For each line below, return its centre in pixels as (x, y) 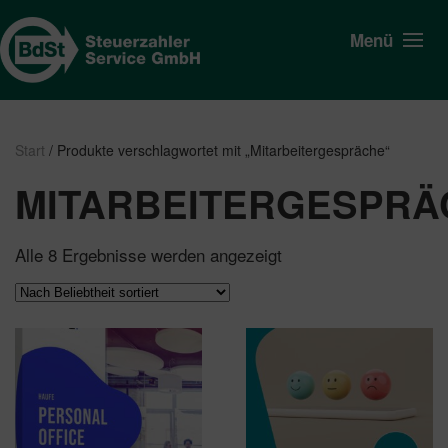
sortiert (308, 287)
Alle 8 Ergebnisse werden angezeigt (148, 254)
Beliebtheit (320, 270)
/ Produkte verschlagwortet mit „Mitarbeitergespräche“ (217, 150)
